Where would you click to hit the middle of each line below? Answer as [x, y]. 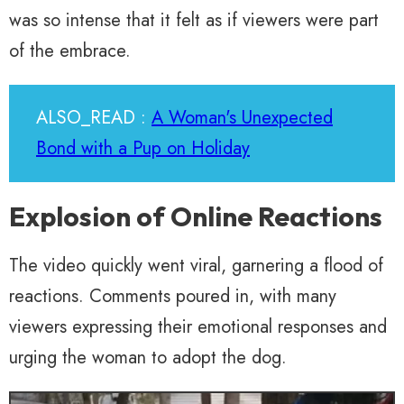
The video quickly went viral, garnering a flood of [196, 266]
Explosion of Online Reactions [196, 217]
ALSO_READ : [94, 118]
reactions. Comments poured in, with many [173, 297]
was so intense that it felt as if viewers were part [194, 21]
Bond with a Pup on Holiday [143, 149]
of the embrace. [70, 51]
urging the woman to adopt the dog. [148, 358]
